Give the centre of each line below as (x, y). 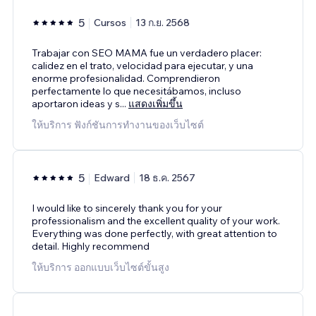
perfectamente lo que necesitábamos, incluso (136, 91)
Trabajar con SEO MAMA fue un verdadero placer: (147, 53)
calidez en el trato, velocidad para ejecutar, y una (142, 65)
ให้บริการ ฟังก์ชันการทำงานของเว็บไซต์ (118, 124)
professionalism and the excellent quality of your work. (156, 220)
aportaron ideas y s (76, 103)
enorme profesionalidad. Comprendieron (126, 78)
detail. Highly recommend (91, 246)
